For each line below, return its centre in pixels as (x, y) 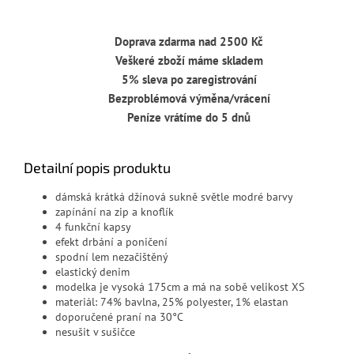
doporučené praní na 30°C (119, 317)
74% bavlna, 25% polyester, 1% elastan (194, 302)
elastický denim (92, 272)
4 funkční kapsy (93, 227)
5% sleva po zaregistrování (189, 80)
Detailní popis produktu (97, 168)
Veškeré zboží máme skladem (189, 61)
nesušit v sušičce (95, 332)
